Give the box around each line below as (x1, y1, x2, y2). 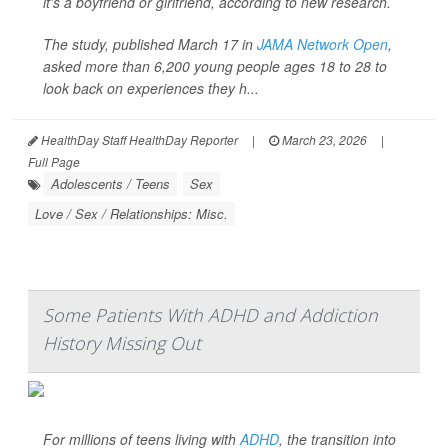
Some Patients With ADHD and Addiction (43, 303, 378, 327)
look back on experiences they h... (43, 78, 259, 98)
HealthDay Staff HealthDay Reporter (38, 131, 238, 148)
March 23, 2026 (279, 131, 367, 148)
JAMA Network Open (257, 34, 388, 54)
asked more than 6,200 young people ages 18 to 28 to (43, 56, 387, 76)
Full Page (28, 153, 80, 170)
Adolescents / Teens (51, 174, 170, 193)
